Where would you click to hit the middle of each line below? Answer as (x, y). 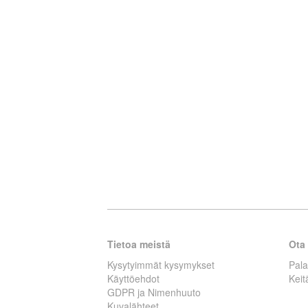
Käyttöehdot (133, 279)
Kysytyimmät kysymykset (161, 265)
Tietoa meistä (139, 244)
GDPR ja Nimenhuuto (154, 293)
